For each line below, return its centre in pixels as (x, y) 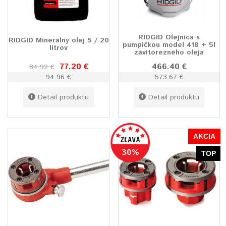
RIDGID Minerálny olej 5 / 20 (59, 41)
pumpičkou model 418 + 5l (169, 45)
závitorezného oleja (169, 53)
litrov (59, 48)
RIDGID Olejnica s (169, 38)
